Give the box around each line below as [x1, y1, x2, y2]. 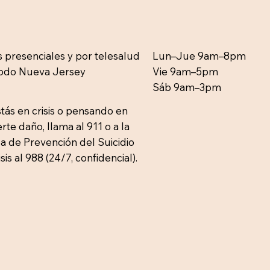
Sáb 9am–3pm [152, 81, 221, 94]
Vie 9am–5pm [152, 65, 218, 78]
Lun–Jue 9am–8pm [152, 49, 246, 63]
